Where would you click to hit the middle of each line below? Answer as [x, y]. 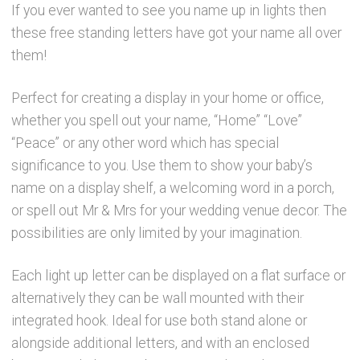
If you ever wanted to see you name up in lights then [169, 11]
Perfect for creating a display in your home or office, [168, 98]
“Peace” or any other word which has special [145, 143]
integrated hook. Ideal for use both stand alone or [160, 320]
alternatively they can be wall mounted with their [158, 298]
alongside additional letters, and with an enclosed [161, 343]
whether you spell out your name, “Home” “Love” [157, 121]
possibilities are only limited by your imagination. [157, 233]
